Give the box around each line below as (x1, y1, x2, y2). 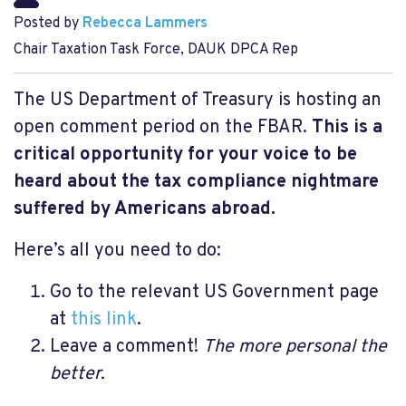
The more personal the (203, 335, 387, 359)
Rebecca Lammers (82, 14, 208, 33)
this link (71, 308, 137, 332)
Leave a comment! (50, 335, 203, 359)
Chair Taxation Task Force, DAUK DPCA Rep (14, 41, 298, 59)
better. (50, 362, 105, 386)
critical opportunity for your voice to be (14, 143, 357, 167)
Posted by (14, 14, 82, 33)
